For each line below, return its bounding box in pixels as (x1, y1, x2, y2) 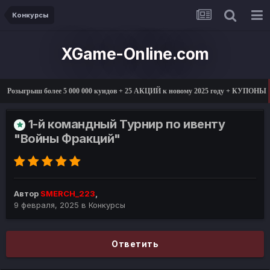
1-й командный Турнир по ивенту (28, 117, 225, 132)
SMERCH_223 (40, 189, 95, 199)
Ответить (111, 239, 159, 250)
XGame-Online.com (61, 44, 209, 63)
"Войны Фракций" (14, 131, 121, 146)
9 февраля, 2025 (14, 200, 79, 210)
